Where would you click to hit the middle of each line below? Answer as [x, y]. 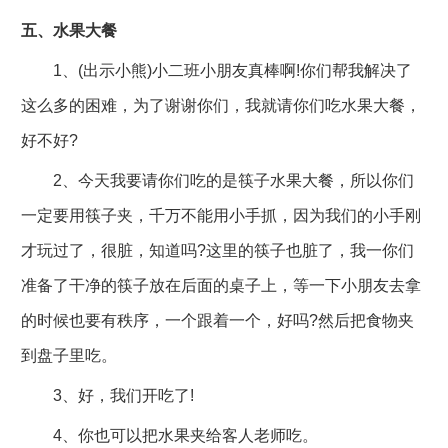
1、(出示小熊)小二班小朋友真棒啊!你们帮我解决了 [216, 71]
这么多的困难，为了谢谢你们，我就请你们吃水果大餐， [220, 106]
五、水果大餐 [68, 31]
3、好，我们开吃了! [107, 396]
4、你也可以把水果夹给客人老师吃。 [169, 436]
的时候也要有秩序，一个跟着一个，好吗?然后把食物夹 [217, 321]
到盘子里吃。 [68, 356]
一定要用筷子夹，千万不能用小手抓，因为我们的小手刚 [220, 216]
